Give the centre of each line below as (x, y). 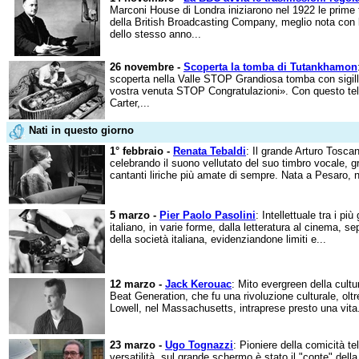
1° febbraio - (141, 151)
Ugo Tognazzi (199, 345)
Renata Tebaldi (210, 151)
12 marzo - (137, 284)
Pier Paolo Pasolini (208, 215)
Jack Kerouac (198, 284)
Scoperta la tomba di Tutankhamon (270, 67)
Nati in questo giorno (81, 130)
